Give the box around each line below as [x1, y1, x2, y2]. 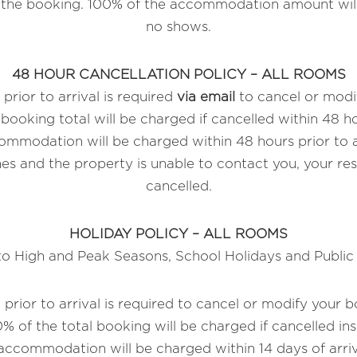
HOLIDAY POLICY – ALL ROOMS [69, 227, 288, 241]
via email [176, 90, 235, 104]
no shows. [146, 20, 211, 34]
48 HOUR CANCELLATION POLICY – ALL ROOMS [11, 68, 346, 82]
